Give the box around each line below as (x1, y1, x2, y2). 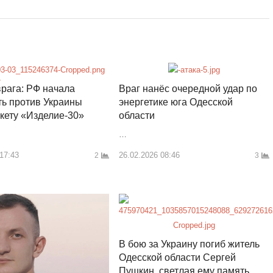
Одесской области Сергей (118, 252, 236, 263)
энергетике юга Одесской (118, 96, 233, 107)
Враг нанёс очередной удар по (118, 83, 257, 94)
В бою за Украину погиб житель (118, 238, 260, 249)
